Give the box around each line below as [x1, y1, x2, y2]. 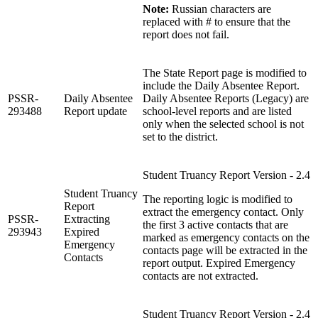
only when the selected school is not [143, 117, 304, 130]
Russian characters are [169, 2, 271, 15]
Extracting [64, 212, 110, 225]
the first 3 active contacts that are [143, 218, 288, 231]
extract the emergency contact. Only [143, 205, 304, 218]
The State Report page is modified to [143, 66, 307, 79]
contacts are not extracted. [143, 269, 258, 282]
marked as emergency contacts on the [143, 231, 309, 243]
